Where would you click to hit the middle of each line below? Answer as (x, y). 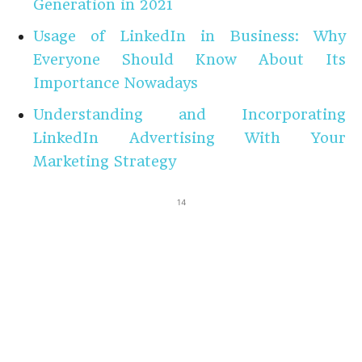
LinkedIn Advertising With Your (189, 138)
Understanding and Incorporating (189, 114)
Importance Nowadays (116, 83)
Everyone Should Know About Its (189, 59)
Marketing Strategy (105, 161)
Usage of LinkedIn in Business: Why (189, 36)
